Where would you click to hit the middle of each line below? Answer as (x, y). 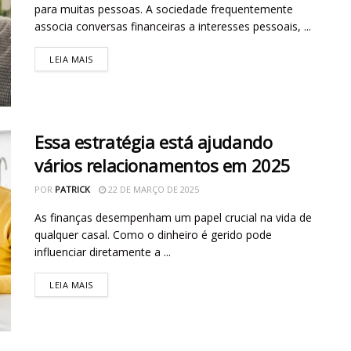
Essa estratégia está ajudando (154, 141)
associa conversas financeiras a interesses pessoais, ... (173, 27)
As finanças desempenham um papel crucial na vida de (173, 217)
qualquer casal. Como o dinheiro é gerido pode (153, 234)
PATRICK (72, 189)
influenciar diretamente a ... (103, 251)
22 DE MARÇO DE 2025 (152, 189)
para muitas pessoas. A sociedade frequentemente (164, 9)
